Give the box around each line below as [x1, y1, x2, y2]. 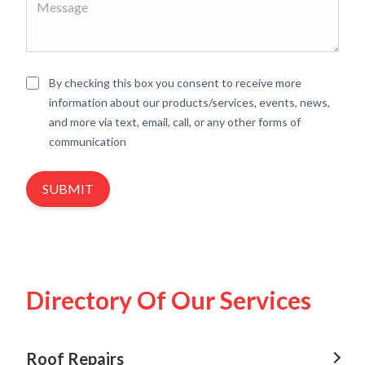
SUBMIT [42, 180, 94, 196]
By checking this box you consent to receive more [49, 75, 301, 90]
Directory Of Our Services [26, 284, 311, 314]
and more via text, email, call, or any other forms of [49, 114, 301, 129]
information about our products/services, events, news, [49, 95, 330, 109]
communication [49, 134, 126, 148]
